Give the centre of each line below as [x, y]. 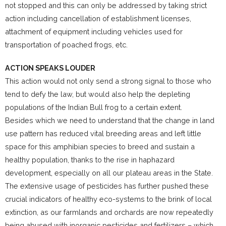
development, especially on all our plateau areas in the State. [109, 173]
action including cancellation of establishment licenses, [98, 19]
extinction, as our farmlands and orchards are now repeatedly [109, 212]
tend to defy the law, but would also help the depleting [98, 94]
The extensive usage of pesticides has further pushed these [107, 186]
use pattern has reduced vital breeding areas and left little [103, 134]
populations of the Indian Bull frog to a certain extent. [94, 107]
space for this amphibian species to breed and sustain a [100, 147]
